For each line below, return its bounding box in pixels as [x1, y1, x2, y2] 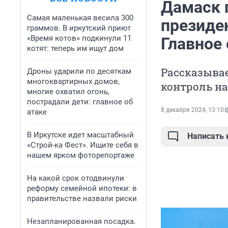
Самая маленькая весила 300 [27, 13, 133, 22]
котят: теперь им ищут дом [27, 44, 124, 53]
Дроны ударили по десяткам [27, 67, 131, 76]
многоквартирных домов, [27, 77, 120, 86]
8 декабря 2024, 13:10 [161, 106, 224, 114]
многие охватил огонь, [27, 87, 109, 96]
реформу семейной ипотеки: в [27, 184, 137, 193]
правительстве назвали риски [27, 194, 137, 203]
